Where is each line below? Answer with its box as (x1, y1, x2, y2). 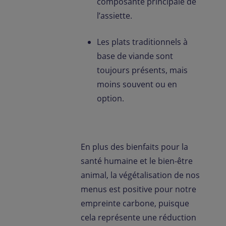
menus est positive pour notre (81, 184, 196, 195)
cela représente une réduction (81, 212, 196, 223)
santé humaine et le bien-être (81, 155, 193, 166)
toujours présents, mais (97, 65, 188, 76)
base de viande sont (97, 50, 173, 62)
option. (97, 93, 124, 104)
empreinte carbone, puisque (81, 198, 189, 209)
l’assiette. (97, 10, 132, 21)
